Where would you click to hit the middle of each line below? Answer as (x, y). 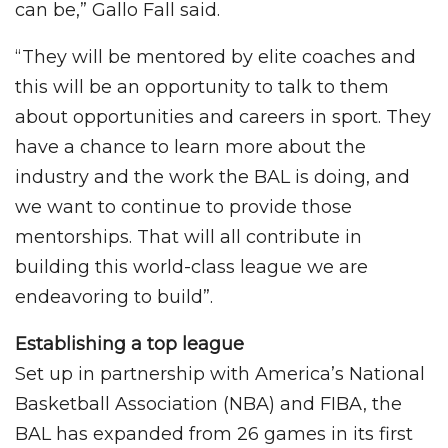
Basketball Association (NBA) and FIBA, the (208, 404)
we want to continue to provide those (183, 207)
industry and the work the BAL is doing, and (212, 177)
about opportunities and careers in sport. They (223, 117)
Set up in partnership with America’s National (220, 374)
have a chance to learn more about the (190, 147)
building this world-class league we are (191, 267)
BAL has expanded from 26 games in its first (214, 434)
